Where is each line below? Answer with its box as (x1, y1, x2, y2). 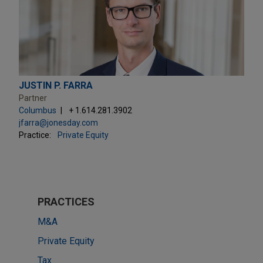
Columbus (19, 105, 56, 115)
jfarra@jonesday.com (19, 117, 98, 127)
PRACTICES (38, 195, 95, 208)
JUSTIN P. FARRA (19, 79, 93, 91)
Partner (19, 93, 47, 103)
